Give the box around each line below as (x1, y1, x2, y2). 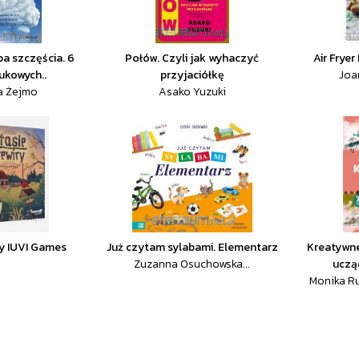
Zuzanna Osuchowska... (134, 256, 251, 272)
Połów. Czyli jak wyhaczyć (125, 50, 260, 67)
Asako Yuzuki (158, 83, 226, 100)
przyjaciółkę (159, 67, 224, 83)
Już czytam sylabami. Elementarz (106, 239, 278, 256)
